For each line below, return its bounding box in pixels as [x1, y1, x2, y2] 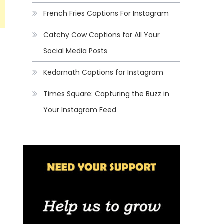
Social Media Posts [43, 46, 108, 56]
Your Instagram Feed [43, 105, 117, 115]
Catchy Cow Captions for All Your [43, 30, 160, 40]
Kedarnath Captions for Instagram [43, 67, 164, 78]
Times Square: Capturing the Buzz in [43, 89, 170, 99]
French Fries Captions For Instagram [43, 8, 169, 19]
